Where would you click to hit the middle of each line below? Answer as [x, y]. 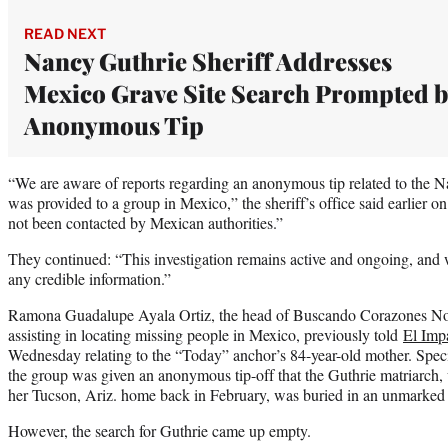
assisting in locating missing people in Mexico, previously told [205, 334]
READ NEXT [65, 33]
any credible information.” [89, 278]
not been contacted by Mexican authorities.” [145, 222]
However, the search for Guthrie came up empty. [159, 430]
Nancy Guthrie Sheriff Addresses [208, 60]
